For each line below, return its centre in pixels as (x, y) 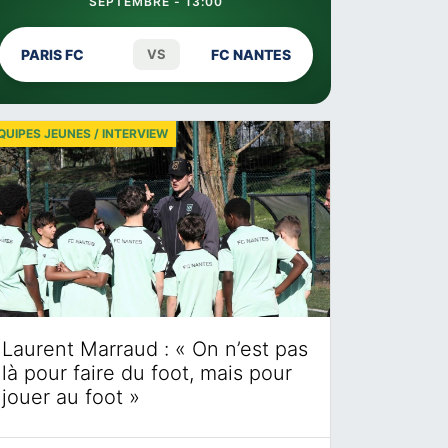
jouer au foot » (71, 396)
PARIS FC (52, 54)
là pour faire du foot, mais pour (147, 372)
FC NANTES (251, 54)
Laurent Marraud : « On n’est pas (155, 348)
